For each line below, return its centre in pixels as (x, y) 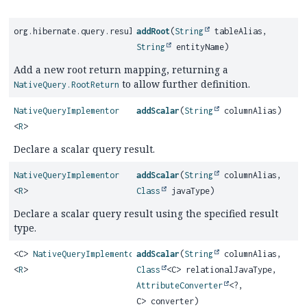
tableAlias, (239, 31)
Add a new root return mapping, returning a (121, 70)
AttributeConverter (180, 285)
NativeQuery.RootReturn (66, 85)
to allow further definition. (185, 84)
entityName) (200, 47)
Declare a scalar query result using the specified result (146, 213)
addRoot (153, 31)
